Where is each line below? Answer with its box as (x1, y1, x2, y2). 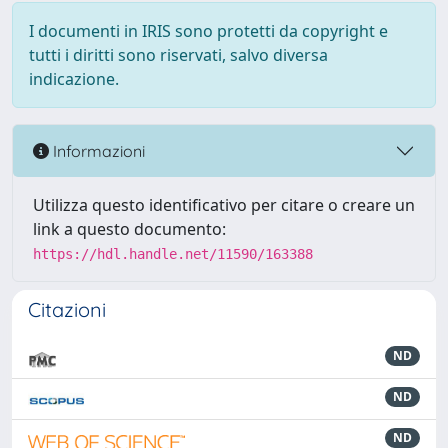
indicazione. (29, 68, 119, 90)
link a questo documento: (33, 218, 226, 240)
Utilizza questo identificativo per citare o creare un (33, 194, 415, 216)
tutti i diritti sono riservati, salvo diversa (29, 44, 328, 66)
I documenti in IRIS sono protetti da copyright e (29, 20, 388, 42)
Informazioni (49, 140, 145, 161)
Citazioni (28, 297, 106, 322)
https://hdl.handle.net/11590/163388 (33, 246, 313, 262)
